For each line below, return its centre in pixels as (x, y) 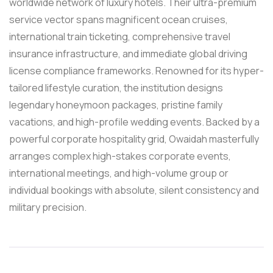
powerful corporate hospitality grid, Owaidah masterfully (134, 139)
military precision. (48, 207)
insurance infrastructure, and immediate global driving (128, 53)
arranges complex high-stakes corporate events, (120, 156)
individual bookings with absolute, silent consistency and (134, 190)
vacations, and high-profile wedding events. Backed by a (134, 122)
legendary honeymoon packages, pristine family (116, 105)
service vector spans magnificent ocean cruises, (119, 19)
